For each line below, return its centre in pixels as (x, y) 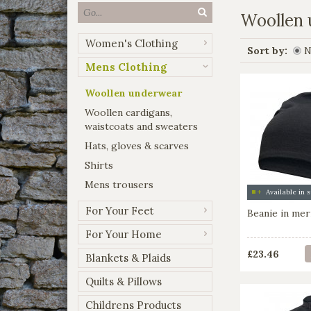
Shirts (99, 165)
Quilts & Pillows (124, 281)
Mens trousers (119, 184)
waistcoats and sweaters (141, 126)
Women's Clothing (132, 43)
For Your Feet (120, 210)
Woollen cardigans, (128, 112)
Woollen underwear (133, 93)
